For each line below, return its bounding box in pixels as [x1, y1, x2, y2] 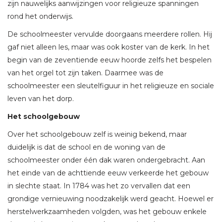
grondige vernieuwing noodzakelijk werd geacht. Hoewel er [7, 194, 214, 204]
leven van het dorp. [7, 94, 74, 104]
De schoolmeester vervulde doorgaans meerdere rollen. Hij [7, 30, 212, 39]
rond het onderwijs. [7, 12, 73, 21]
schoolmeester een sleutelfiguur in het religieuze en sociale [7, 81, 214, 91]
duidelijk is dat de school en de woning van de [7, 143, 166, 152]
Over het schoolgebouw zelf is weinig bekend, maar [7, 130, 187, 139]
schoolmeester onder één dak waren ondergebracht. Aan [7, 156, 205, 165]
